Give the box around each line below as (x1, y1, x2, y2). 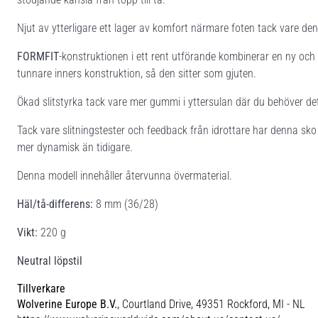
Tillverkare (17, 281, 65, 295)
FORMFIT (17, 49, 59, 63)
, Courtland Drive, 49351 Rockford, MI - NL (117, 297, 305, 311)
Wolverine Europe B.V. (17, 297, 117, 311)
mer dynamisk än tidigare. (17, 140, 133, 154)
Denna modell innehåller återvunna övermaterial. (17, 168, 232, 182)
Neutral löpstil (17, 253, 82, 268)
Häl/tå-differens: (17, 197, 93, 211)
